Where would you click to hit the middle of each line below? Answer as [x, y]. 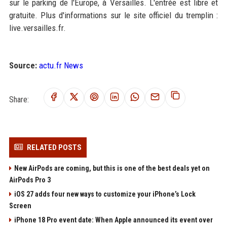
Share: [19, 99]
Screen [20, 205]
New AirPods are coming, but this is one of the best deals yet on [112, 168]
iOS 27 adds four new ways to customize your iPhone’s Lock [105, 194]
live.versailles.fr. [37, 28]
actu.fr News [61, 65]
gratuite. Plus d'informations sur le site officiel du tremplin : [113, 15]
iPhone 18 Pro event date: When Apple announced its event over [113, 220]
